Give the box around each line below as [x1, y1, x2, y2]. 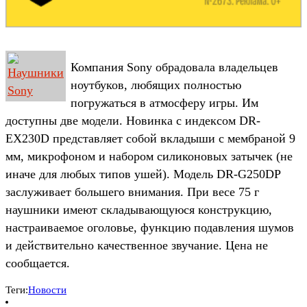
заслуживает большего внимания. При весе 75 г [5, 184, 259, 199]
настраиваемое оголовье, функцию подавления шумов [5, 220, 294, 234]
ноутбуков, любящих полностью [71, 77, 241, 92]
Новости [28, 284, 66, 295]
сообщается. [5, 256, 70, 270]
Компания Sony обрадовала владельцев [71, 60, 278, 74]
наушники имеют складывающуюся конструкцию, [5, 202, 272, 217]
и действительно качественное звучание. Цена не [5, 238, 268, 252]
